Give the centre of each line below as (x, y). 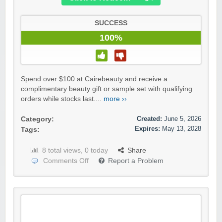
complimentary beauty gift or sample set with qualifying (107, 89)
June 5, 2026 (183, 119)
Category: (37, 119)
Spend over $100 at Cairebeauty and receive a (94, 79)
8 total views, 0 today (75, 151)
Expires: (147, 129)
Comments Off (66, 161)
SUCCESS (111, 23)
